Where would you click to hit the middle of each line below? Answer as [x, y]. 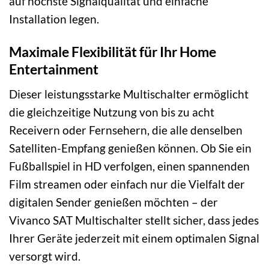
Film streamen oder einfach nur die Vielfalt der [127, 184]
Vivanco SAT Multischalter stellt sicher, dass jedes [134, 220]
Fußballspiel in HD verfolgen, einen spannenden [129, 166]
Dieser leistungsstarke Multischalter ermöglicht [129, 94]
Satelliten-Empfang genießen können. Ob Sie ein [130, 148]
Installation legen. [54, 19]
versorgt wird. [45, 256]
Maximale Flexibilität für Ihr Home [113, 52]
